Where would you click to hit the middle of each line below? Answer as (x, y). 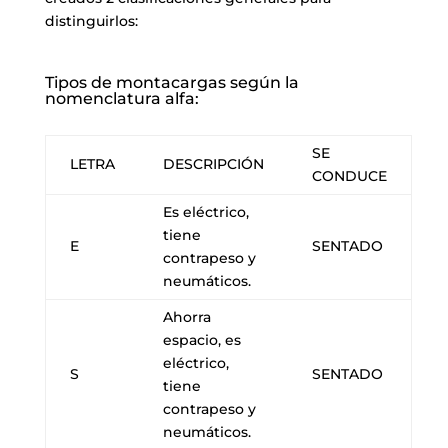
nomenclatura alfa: (121, 98)
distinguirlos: (91, 20)
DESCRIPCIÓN (213, 163)
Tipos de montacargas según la (171, 82)
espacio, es (201, 339)
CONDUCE (349, 175)
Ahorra (186, 316)
